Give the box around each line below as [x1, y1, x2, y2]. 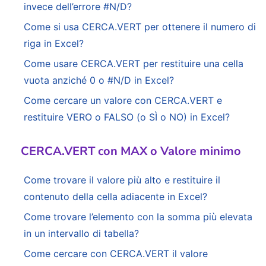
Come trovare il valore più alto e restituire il [24, 174, 220, 186]
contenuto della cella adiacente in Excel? [24, 191, 207, 203]
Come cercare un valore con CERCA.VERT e [24, 94, 222, 107]
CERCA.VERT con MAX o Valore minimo [21, 143, 241, 160]
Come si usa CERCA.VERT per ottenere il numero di [24, 21, 256, 33]
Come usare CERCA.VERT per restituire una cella [24, 58, 243, 70]
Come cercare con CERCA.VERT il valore [24, 248, 208, 260]
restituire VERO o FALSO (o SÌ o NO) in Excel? [24, 111, 230, 123]
